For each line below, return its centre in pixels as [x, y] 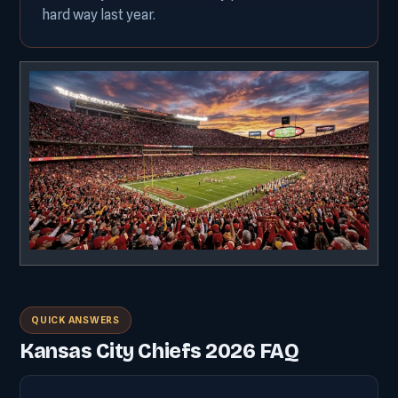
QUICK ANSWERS [76, 319]
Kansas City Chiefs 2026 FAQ [159, 351]
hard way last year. [99, 15]
